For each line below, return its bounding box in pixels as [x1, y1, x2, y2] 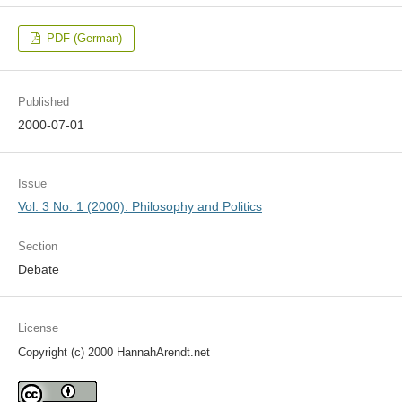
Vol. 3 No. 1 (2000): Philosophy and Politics [17, 199, 262, 214]
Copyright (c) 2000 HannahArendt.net [17, 345, 210, 360]
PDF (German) [43, 31, 123, 45]
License [17, 321, 58, 336]
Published [17, 95, 69, 109]
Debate [17, 262, 59, 277]
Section [17, 240, 57, 254]
